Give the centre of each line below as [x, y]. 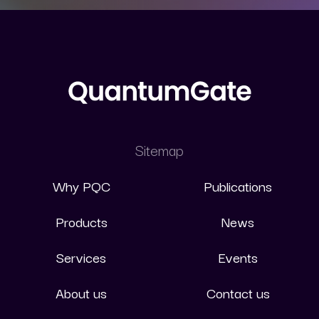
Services [81, 257]
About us [81, 293]
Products [81, 221]
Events [238, 257]
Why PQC [81, 186]
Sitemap [159, 150]
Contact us [238, 293]
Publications [238, 186]
